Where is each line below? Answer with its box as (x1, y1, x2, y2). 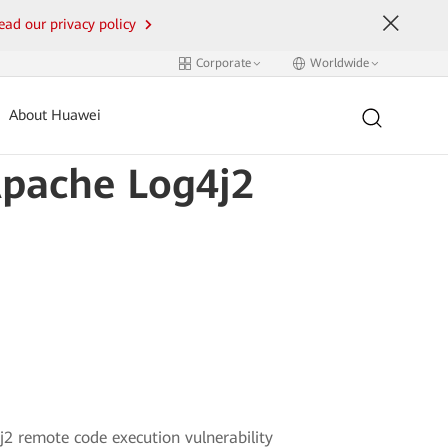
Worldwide (309, 56, 369, 70)
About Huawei (9, 107, 102, 124)
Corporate (195, 56, 251, 70)
